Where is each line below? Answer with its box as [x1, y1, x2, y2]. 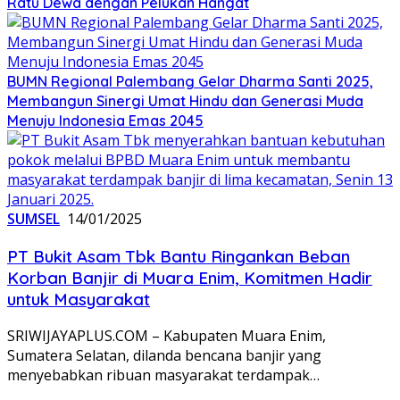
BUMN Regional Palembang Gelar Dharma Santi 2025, [7, 71, 373, 90]
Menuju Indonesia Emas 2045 [7, 111, 204, 129]
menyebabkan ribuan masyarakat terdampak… [7, 365, 320, 386]
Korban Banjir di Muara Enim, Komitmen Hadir [7, 266, 372, 288]
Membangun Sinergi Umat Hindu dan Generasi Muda [7, 91, 363, 110]
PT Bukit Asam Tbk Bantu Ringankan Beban [7, 245, 350, 267]
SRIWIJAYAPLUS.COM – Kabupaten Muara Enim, [7, 326, 326, 346]
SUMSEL [7, 208, 60, 229]
